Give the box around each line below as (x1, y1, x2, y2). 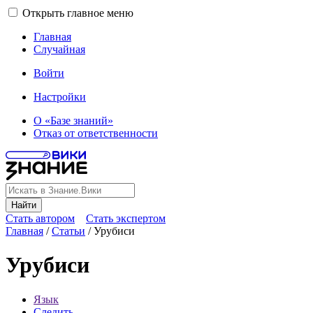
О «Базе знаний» (34, 115, 113, 126)
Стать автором (6, 212, 75, 224)
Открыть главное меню (22, 7, 133, 19)
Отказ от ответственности (34, 127, 158, 139)
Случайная (34, 43, 85, 55)
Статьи (52, 225, 85, 237)
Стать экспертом (86, 212, 166, 224)
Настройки (34, 91, 86, 103)
